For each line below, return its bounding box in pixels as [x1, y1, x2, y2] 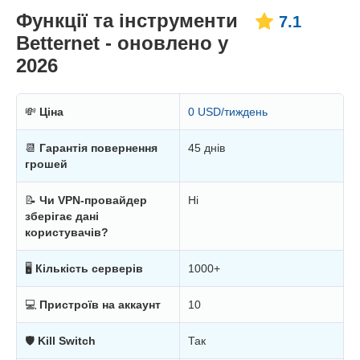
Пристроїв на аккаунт [39, 298, 161, 312]
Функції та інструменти [16, 10, 238, 32]
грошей [25, 157, 67, 171]
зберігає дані [25, 210, 99, 223]
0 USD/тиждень [188, 105, 268, 119]
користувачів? [25, 226, 108, 239]
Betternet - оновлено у [16, 32, 228, 55]
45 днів [188, 141, 225, 155]
